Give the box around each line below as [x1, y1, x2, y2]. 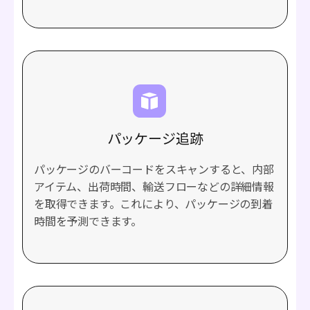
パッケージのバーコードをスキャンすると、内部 [34, 161, 274, 178]
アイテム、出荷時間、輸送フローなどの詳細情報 [34, 178, 274, 195]
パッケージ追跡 [107, 128, 203, 149]
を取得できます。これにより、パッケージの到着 [34, 195, 273, 212]
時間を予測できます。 [34, 212, 143, 230]
